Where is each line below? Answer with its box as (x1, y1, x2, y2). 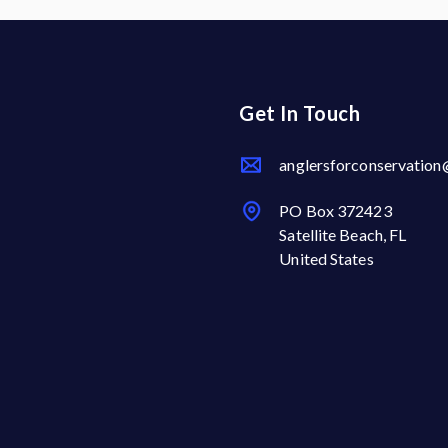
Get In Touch (239, 100, 361, 125)
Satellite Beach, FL (279, 224, 407, 244)
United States (279, 248, 374, 268)
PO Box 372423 (279, 200, 392, 220)
